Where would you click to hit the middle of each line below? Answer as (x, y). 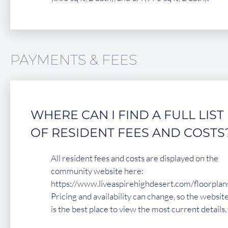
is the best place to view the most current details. (139, 209)
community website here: (97, 170)
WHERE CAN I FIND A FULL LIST (127, 115)
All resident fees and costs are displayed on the (135, 158)
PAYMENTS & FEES (74, 60)
